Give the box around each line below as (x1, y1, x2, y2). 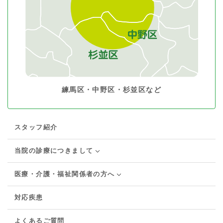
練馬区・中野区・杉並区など (61, 85, 162, 94)
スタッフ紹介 (14, 123, 58, 131)
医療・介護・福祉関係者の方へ (14, 170, 115, 178)
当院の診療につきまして (14, 146, 94, 154)
